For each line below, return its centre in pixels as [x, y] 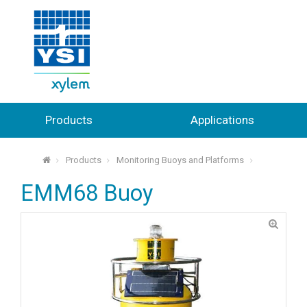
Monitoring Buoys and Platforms [181, 160]
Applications [222, 120]
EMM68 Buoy [87, 194]
